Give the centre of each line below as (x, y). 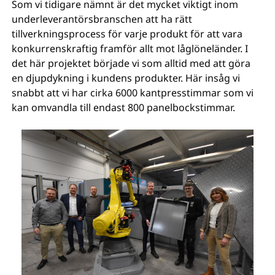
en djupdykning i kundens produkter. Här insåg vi (126, 78)
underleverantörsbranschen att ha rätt (102, 19)
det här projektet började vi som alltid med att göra (131, 63)
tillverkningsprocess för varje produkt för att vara (127, 33)
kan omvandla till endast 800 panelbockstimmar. (124, 107)
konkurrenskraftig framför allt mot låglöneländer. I (130, 48)
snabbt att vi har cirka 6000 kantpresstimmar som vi (133, 92)
